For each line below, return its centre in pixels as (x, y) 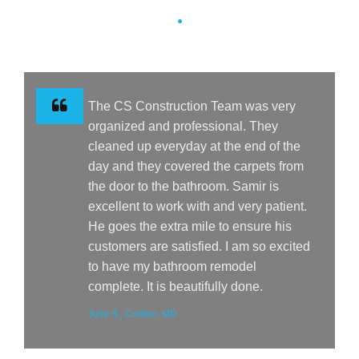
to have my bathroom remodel (172, 267)
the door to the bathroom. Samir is (184, 187)
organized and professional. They (183, 127)
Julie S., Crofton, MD (133, 315)
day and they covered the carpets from (196, 167)
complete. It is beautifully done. (175, 287)
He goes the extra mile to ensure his (190, 227)
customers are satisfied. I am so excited (199, 247)
